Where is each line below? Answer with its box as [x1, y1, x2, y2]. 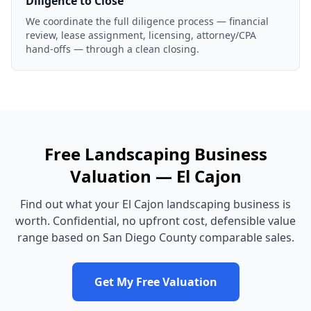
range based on [17, 230, 103, 245]
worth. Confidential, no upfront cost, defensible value [15, 213, 296, 228]
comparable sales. [196, 230, 294, 245]
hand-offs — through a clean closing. [26, 42, 199, 56]
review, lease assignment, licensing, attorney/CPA [26, 28, 256, 42]
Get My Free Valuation [94, 274, 217, 289]
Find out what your [20, 196, 122, 212]
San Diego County [102, 230, 196, 245]
